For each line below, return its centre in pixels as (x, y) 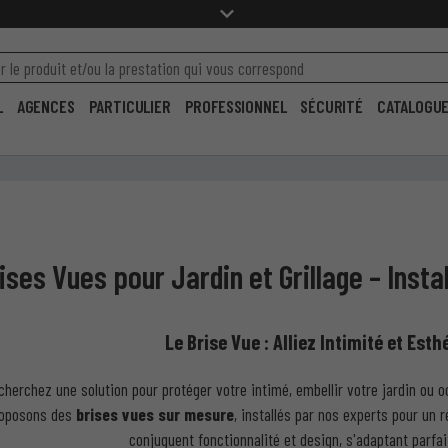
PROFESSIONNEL (235, 105)
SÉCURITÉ (331, 105)
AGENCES (45, 105)
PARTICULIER (129, 105)
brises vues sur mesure (155, 414)
